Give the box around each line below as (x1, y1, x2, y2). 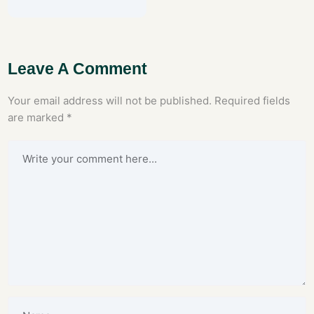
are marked (8, 111, 67, 125)
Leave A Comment (8, 60, 148, 78)
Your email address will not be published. (8, 94, 212, 108)
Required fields (214, 94, 291, 108)
